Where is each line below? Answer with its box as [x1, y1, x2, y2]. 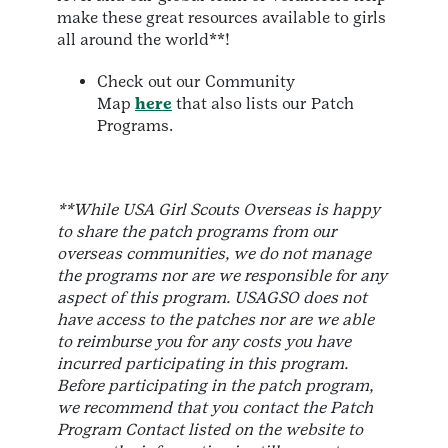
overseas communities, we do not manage [57, 244, 371, 264]
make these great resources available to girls [57, 8, 386, 28]
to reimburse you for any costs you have [57, 332, 351, 352]
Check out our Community [97, 72, 295, 92]
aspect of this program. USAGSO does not [57, 288, 367, 308]
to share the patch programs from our [57, 222, 337, 242]
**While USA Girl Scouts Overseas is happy [57, 200, 380, 220]
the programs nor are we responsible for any [57, 266, 387, 286]
